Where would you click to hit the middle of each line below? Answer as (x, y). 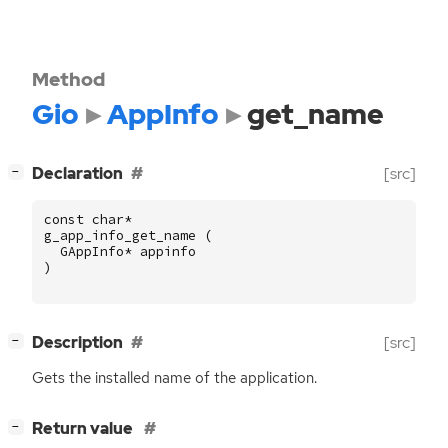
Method (68, 79)
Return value (84, 429)
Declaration (77, 174)
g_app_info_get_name (120, 235)
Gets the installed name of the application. (174, 378)
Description (77, 343)
